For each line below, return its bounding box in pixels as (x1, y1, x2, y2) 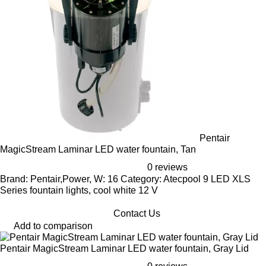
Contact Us (113, 208, 160, 218)
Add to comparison (14, 221, 93, 231)
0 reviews (147, 162, 188, 172)
